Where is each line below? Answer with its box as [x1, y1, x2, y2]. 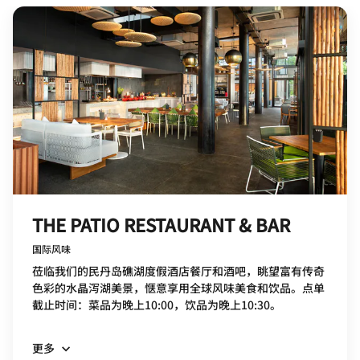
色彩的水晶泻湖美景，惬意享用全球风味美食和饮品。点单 [32, 279, 325, 296]
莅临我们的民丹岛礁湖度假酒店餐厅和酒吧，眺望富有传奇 [32, 262, 325, 279]
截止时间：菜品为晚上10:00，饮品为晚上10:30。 [32, 296, 281, 313]
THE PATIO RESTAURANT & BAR [32, 211, 290, 237]
